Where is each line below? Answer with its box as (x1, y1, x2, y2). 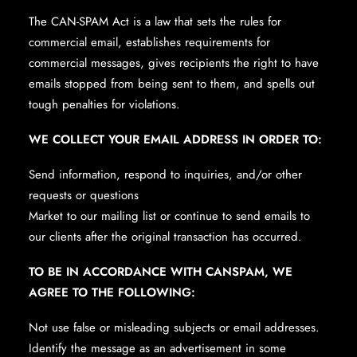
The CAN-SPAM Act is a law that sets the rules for (29, 13, 281, 30)
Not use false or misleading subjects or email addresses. (29, 319, 320, 336)
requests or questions (29, 186, 139, 204)
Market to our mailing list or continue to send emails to (29, 207, 310, 225)
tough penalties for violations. (29, 96, 180, 113)
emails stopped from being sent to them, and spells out (29, 75, 315, 92)
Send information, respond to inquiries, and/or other (29, 166, 302, 183)
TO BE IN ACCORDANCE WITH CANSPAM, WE (29, 263, 292, 280)
